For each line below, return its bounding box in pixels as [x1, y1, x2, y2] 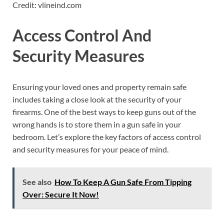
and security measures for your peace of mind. [12, 144, 168, 154]
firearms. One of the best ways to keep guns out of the [12, 107, 196, 117]
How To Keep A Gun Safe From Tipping [54, 177, 191, 187]
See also [22, 177, 51, 187]
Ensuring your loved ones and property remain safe [12, 82, 186, 92]
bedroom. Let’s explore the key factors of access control [12, 132, 201, 142]
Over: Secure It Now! [22, 189, 99, 199]
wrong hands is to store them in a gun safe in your [12, 119, 181, 129]
